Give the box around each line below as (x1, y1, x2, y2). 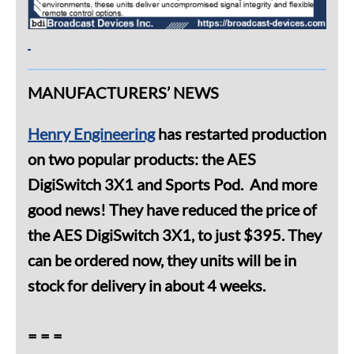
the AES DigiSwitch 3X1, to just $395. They (28, 225, 322, 245)
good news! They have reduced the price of (28, 200, 317, 220)
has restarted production (155, 124, 326, 144)
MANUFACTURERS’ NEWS (28, 83, 219, 103)
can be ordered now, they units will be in (28, 250, 296, 270)
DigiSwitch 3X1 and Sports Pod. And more (28, 175, 317, 194)
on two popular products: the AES (28, 149, 256, 169)
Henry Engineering (28, 124, 155, 144)
